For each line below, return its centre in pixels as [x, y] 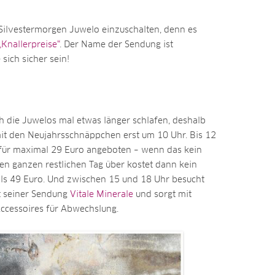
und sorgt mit [164, 195]
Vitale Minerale [103, 195]
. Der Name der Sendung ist [116, 45]
